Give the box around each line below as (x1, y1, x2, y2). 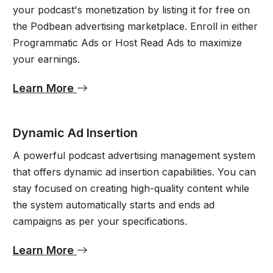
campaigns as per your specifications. (12, 214, 187, 227)
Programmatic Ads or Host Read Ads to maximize (12, 36, 242, 49)
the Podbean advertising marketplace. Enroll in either (12, 19, 258, 32)
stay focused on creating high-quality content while (12, 182, 249, 194)
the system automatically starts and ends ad (12, 198, 214, 211)
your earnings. (12, 52, 80, 65)
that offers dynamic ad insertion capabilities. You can (12, 165, 256, 178)
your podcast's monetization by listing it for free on (12, 3, 250, 16)
